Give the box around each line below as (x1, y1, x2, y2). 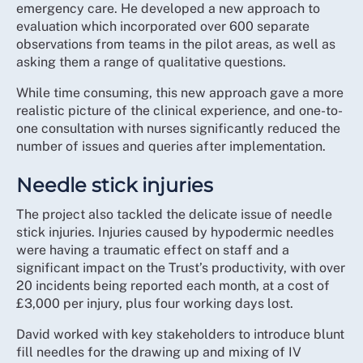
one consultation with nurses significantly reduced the (16, 121, 340, 136)
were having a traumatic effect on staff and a (16, 242, 289, 258)
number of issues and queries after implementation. (16, 139, 329, 154)
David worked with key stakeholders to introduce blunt (16, 327, 344, 342)
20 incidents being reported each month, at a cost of (16, 278, 330, 293)
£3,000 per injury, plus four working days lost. (16, 296, 293, 311)
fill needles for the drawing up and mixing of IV (16, 344, 301, 360)
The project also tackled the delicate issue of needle (16, 207, 332, 222)
